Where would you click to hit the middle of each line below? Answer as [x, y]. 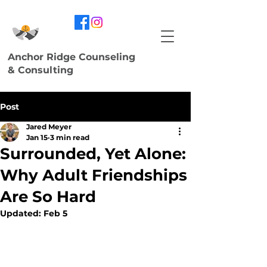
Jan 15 [37, 137]
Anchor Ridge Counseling [72, 57]
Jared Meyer [49, 127]
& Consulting [41, 70]
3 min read [70, 137]
